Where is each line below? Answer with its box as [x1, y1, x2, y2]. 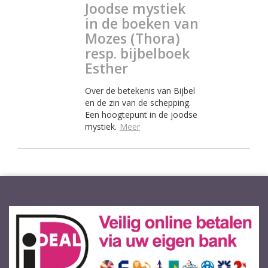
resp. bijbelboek [85, 43, 190, 63]
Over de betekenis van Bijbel [85, 84, 195, 96]
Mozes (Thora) [85, 28, 180, 48]
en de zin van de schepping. [85, 96, 191, 108]
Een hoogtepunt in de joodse [85, 108, 197, 120]
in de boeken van [85, 13, 199, 33]
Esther [85, 58, 128, 78]
